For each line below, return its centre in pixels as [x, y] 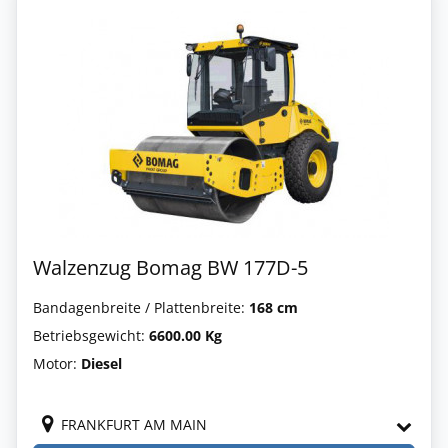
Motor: [57, 363]
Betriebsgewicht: [91, 335]
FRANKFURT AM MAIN [134, 424]
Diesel [101, 363]
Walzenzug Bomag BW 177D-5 [170, 267]
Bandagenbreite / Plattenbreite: [141, 307]
